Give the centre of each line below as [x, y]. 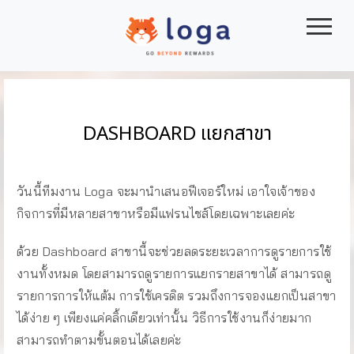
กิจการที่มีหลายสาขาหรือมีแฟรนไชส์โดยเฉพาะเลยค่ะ [156, 213]
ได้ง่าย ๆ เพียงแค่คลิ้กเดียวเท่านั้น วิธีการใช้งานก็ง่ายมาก [164, 318]
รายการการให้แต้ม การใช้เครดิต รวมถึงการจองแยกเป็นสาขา [177, 296]
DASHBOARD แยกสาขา [177, 134]
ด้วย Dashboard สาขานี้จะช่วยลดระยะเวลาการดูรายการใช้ [174, 251]
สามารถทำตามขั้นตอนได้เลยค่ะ [99, 340]
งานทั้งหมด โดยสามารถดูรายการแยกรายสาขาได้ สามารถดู [174, 273]
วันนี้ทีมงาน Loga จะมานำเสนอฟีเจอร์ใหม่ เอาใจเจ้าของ [166, 191]
